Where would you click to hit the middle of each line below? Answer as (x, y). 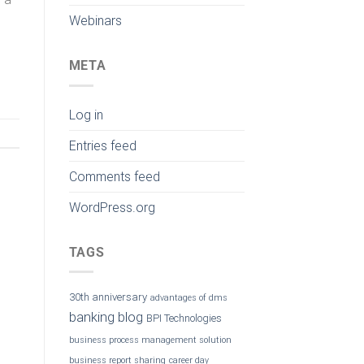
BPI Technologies (184, 318)
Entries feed (102, 145)
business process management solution (150, 340)
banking (91, 317)
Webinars (95, 21)
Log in (86, 115)
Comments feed (114, 176)
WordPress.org (112, 207)
